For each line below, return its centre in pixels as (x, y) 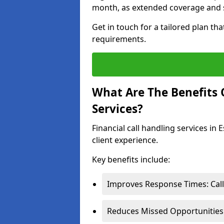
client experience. (125, 140)
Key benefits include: (131, 159)
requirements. (119, 39)
